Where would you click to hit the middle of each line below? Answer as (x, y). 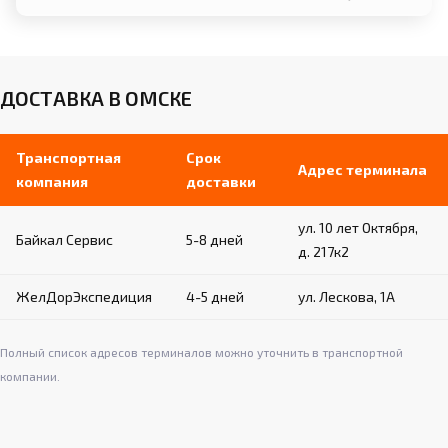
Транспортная (68, 158)
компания (52, 182)
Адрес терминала (362, 170)
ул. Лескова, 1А (346, 297)
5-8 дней (214, 240)
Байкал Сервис (64, 240)
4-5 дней (215, 297)
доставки (221, 182)
